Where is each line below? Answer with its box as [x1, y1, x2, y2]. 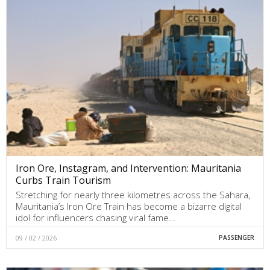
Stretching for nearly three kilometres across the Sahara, [16, 189, 250, 201]
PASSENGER [218, 233, 254, 242]
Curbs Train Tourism [16, 174, 111, 187]
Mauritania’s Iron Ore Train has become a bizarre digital [16, 200, 242, 213]
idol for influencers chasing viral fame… [16, 212, 175, 224]
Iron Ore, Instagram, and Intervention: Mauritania [16, 162, 241, 175]
